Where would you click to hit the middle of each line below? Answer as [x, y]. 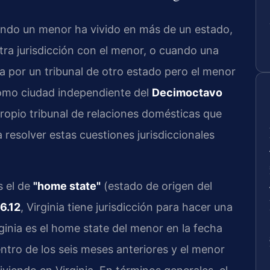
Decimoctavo [187, 93]
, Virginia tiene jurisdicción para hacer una [127, 207]
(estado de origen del [156, 186]
